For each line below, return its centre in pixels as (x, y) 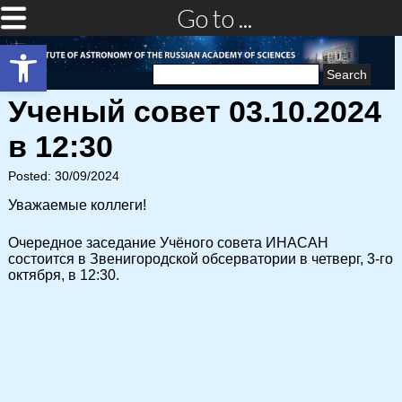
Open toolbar (52, 53)
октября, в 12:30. (64, 275)
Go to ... (214, 18)
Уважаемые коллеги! (77, 205)
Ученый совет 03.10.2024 (195, 111)
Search (172, 66)
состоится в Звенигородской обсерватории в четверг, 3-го (201, 259)
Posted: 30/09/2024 (64, 176)
